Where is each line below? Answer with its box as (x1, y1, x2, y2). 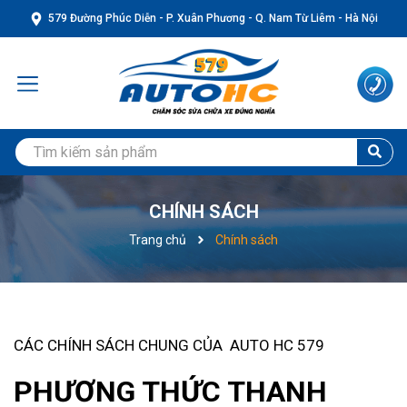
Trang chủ (129, 232, 186, 247)
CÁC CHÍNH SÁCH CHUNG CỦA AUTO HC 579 (14, 336, 324, 354)
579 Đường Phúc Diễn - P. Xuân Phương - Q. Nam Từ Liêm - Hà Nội (48, 12, 378, 25)
